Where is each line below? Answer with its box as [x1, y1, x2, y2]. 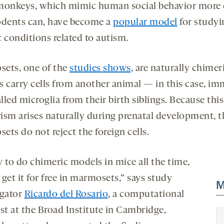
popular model [113, 17, 177, 27]
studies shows [69, 63, 131, 73]
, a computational [108, 189, 184, 199]
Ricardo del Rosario [24, 189, 108, 199]
